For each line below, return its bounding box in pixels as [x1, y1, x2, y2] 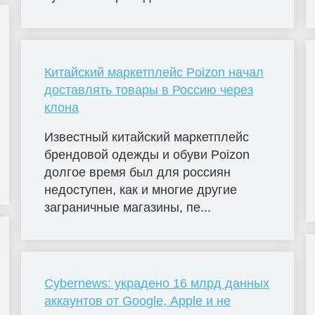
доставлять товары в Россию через [44, 82, 254, 97]
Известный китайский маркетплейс [44, 129, 250, 144]
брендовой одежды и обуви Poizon [44, 147, 250, 162]
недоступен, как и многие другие [44, 182, 238, 197]
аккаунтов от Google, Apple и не [44, 294, 231, 309]
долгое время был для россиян [44, 165, 231, 179]
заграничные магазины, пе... [44, 200, 212, 214]
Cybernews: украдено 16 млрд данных [44, 276, 270, 291]
